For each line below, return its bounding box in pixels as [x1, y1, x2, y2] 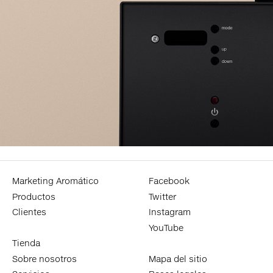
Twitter [149, 191, 176, 202]
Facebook [149, 175, 190, 186]
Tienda [12, 238, 40, 249]
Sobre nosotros [12, 253, 77, 264]
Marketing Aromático [12, 175, 99, 186]
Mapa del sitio [149, 253, 207, 264]
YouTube [149, 222, 183, 233]
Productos [12, 191, 55, 202]
